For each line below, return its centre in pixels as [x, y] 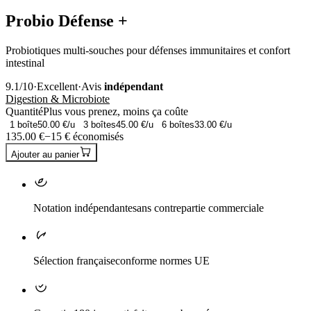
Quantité [24, 111]
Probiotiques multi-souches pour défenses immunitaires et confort [148, 50]
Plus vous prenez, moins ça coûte [116, 111]
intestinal [25, 62]
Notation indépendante [83, 208]
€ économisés [93, 136]
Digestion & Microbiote [58, 99]
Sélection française [74, 260]
